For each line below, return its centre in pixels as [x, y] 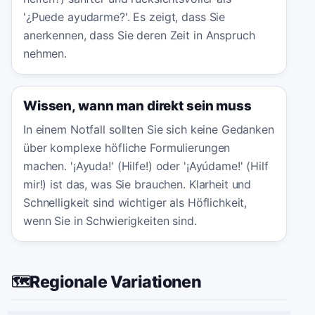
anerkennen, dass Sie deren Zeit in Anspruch [139, 35]
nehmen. [45, 53]
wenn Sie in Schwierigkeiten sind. [110, 220]
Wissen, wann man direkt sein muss [137, 105]
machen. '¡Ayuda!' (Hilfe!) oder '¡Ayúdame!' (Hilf [146, 166]
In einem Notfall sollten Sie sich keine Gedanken [149, 129]
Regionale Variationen [116, 282]
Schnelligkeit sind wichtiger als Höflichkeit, [135, 202]
